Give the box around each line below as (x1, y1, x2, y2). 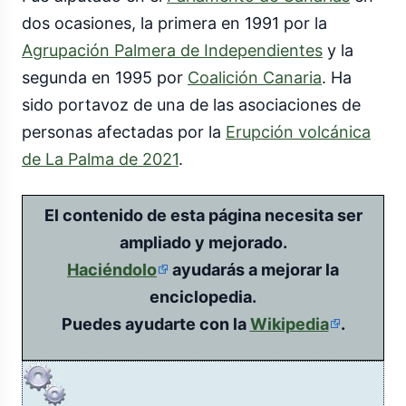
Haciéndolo (67, 260, 157, 280)
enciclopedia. (150, 287, 256, 307)
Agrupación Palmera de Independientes (22, 41, 323, 61)
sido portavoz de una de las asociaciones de (22, 95, 361, 115)
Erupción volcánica (226, 122, 371, 142)
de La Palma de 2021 (22, 150, 179, 169)
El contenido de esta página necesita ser (43, 206, 362, 226)
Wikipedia (249, 314, 329, 334)
